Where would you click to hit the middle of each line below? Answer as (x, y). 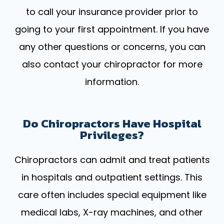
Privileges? (112, 135)
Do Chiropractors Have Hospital (112, 123)
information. (112, 81)
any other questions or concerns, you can (112, 46)
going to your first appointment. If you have (112, 29)
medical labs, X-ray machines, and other (112, 212)
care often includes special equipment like (112, 194)
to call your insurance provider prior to (112, 11)
